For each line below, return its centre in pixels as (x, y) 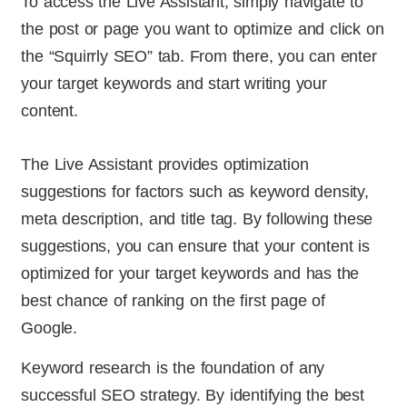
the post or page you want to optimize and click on (203, 30)
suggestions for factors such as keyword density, (195, 191)
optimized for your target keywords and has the (190, 273)
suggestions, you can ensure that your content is (195, 246)
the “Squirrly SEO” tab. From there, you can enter (199, 57)
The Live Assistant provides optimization (165, 164)
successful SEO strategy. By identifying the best (193, 396)
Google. (50, 328)
